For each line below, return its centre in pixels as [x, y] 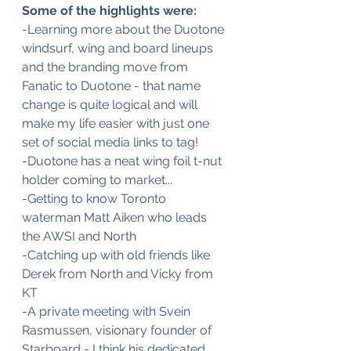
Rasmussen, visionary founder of [118, 330]
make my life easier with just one [117, 123]
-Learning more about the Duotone [125, 29]
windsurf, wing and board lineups [119, 48]
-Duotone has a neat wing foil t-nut [123, 161]
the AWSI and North [79, 236]
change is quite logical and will [111, 105]
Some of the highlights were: [109, 11]
